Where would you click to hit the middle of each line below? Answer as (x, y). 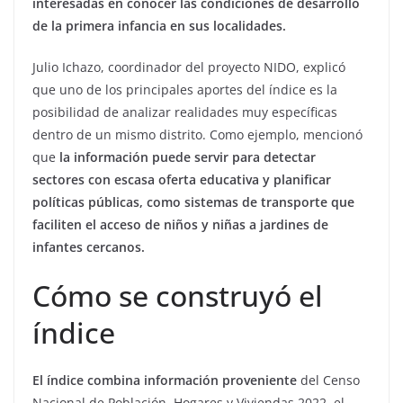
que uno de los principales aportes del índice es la (185, 90)
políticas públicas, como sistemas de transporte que (193, 202)
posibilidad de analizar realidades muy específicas (185, 112)
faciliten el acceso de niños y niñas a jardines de (180, 225)
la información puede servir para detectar (188, 157)
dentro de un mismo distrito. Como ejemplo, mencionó (197, 135)
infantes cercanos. (89, 247)
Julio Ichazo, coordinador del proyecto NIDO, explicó (189, 67)
